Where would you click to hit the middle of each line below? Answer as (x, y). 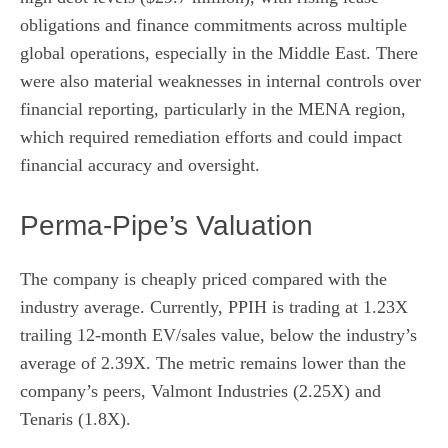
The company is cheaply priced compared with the (203, 279)
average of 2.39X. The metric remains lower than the (213, 363)
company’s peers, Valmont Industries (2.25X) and (200, 391)
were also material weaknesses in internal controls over (220, 81)
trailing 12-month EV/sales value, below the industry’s (218, 335)
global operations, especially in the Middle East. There (219, 53)
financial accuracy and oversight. (140, 165)
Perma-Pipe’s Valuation (166, 226)
